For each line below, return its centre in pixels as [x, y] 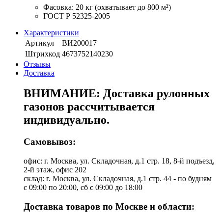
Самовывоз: [50, 142]
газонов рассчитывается [89, 107]
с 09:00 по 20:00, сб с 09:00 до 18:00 [83, 188]
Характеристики [51, 32]
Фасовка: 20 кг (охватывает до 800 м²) [107, 7]
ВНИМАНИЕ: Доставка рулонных [117, 94]
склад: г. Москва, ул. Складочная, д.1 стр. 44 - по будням [118, 179]
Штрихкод [42, 54]
